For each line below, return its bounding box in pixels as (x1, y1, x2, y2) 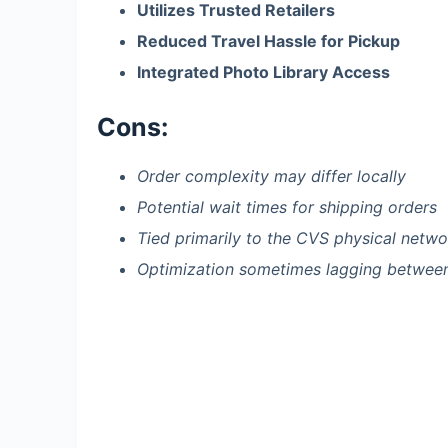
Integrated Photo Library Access (137, 61, 390, 82)
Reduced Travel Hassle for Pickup (137, 31, 400, 52)
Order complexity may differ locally (137, 166, 406, 187)
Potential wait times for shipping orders (137, 197, 437, 218)
